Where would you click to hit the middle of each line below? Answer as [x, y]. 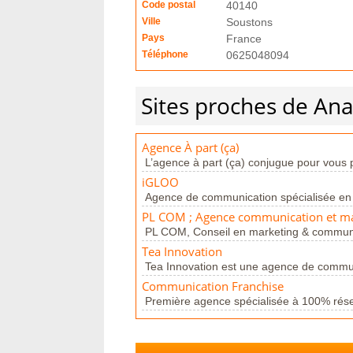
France [244, 39]
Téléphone [165, 54]
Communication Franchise [213, 286]
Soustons [249, 22]
